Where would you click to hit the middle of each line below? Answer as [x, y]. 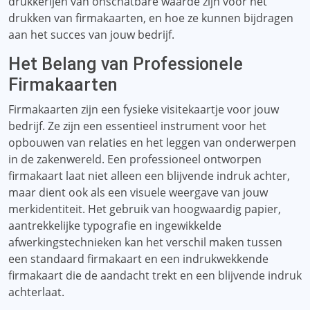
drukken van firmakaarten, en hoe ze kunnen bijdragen [151, 18]
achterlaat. [36, 292]
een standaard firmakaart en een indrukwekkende [138, 259]
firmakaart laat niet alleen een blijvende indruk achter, [149, 176]
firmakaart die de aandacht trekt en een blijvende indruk [155, 275]
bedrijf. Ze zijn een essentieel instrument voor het [137, 126]
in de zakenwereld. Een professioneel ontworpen [135, 159]
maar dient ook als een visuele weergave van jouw [138, 192]
